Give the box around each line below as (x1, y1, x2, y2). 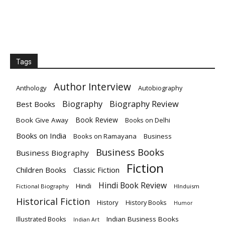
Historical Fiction (16, 195, 90, 207)
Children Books (16, 164, 66, 175)
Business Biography (16, 147, 89, 158)
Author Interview (54, 80, 131, 93)
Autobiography (138, 83, 182, 92)
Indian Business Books (106, 214, 179, 223)
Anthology (16, 83, 47, 92)
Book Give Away (16, 115, 68, 125)
